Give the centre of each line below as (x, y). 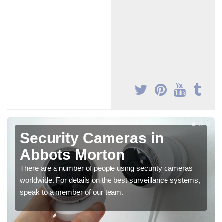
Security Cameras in (92, 138)
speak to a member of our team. (72, 192)
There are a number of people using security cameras (106, 168)
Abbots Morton (72, 155)
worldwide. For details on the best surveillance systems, (110, 180)
